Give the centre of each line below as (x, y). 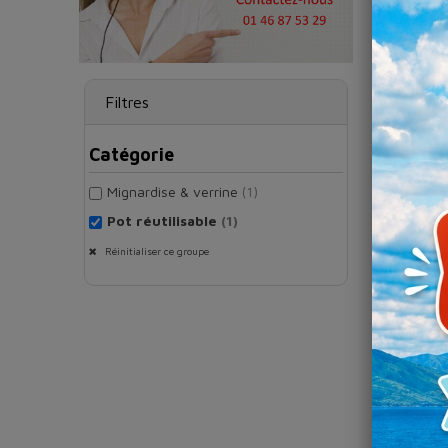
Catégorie (131, 155)
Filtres (127, 102)
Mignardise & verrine (174, 192)
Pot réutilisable (164, 221)
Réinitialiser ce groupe (155, 251)
